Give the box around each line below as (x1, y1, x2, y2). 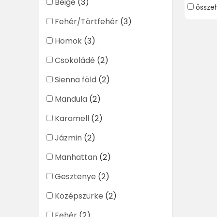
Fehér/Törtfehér (55, 16, 118, 28)
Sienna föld (55, 74, 96, 86)
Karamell (55, 113, 89, 124)
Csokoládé (55, 55, 95, 66)
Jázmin (55, 132, 82, 144)
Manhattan (55, 152, 97, 163)
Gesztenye (55, 171, 96, 183)
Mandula (55, 93, 87, 105)
